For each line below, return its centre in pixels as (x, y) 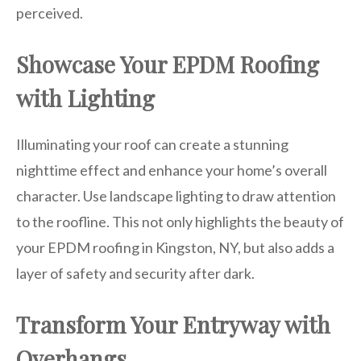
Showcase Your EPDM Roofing (168, 64)
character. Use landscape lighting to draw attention (176, 195)
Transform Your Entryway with (173, 324)
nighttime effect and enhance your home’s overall (172, 170)
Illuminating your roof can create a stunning (152, 144)
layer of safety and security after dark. (135, 273)
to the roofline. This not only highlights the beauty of (180, 221)
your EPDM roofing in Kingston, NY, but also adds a (175, 247)
